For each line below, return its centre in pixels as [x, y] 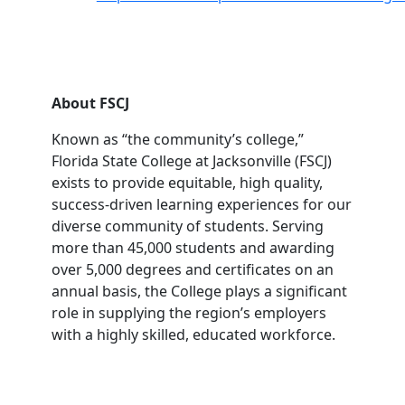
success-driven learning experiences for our [201, 204]
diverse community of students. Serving [187, 226]
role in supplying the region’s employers [188, 313]
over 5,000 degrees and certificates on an [192, 269]
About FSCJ [90, 103]
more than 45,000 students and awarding [193, 248]
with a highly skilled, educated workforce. [193, 334]
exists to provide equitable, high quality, [187, 183]
